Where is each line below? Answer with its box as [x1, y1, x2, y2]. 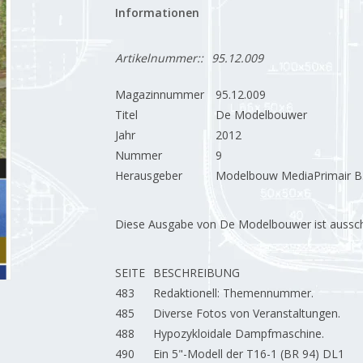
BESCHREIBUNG [152, 265, 240, 280]
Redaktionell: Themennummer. [152, 285, 314, 301]
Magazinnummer [114, 87, 204, 102]
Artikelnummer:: [114, 50, 203, 66]
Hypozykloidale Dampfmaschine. [152, 326, 324, 341]
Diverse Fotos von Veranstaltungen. [152, 305, 340, 321]
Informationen [114, 5, 199, 20]
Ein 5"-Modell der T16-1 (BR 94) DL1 [152, 346, 344, 361]
